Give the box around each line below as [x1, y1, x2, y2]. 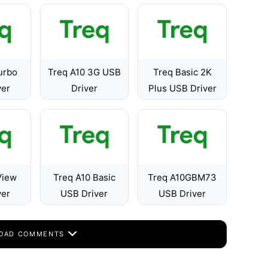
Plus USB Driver [148, 83, 217, 94]
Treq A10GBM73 [148, 172, 217, 183]
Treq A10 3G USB [47, 66, 121, 78]
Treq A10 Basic [53, 172, 115, 183]
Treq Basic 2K [153, 66, 212, 78]
